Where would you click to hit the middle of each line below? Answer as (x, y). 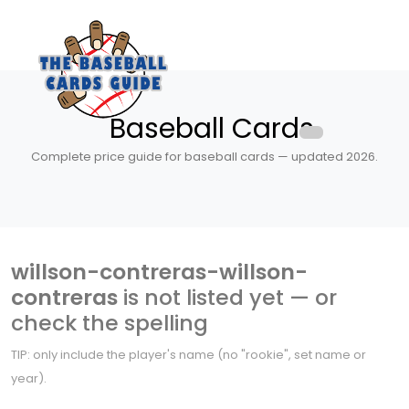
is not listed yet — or (227, 297)
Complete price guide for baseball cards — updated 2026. (204, 157)
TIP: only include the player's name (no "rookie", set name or (189, 355)
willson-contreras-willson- (159, 272)
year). (29, 378)
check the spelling (110, 323)
